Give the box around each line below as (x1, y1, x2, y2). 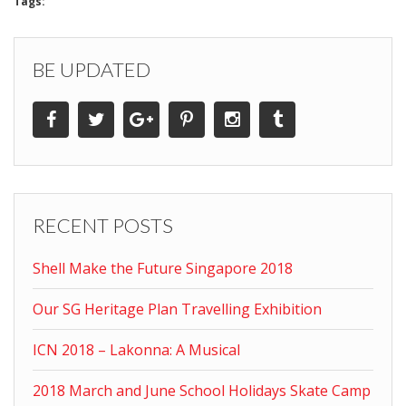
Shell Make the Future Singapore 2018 (33, 257, 293, 278)
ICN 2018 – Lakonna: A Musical (33, 339, 240, 360)
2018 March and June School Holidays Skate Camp (33, 380, 371, 401)
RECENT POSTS (33, 212, 173, 237)
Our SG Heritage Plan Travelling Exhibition (33, 298, 322, 319)
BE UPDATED (33, 56, 150, 82)
